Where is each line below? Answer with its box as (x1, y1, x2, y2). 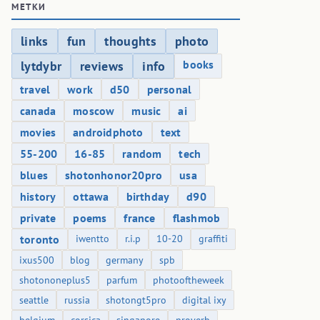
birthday (126, 189, 170, 204)
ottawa (73, 189, 109, 204)
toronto (20, 232, 60, 247)
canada (20, 104, 56, 119)
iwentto (76, 232, 110, 246)
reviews (80, 58, 124, 75)
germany (106, 254, 144, 267)
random (122, 146, 162, 161)
